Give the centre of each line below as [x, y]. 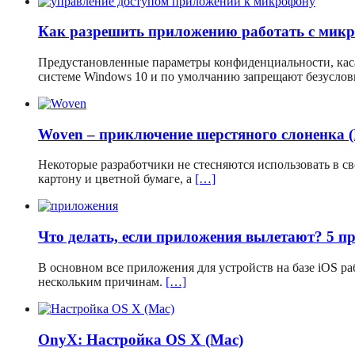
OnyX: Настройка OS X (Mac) [141, 339]
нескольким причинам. [102, 281]
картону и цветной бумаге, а [116, 179]
